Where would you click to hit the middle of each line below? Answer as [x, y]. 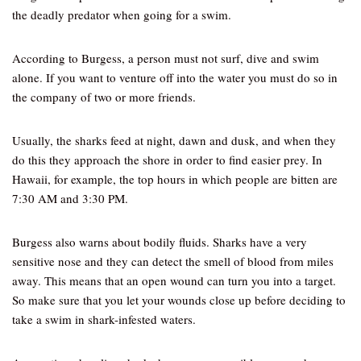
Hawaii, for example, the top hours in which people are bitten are [175, 179]
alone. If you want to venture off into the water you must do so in [175, 77]
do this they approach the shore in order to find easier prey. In [167, 160]
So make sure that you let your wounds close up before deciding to [179, 300]
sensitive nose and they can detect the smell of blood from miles [173, 261]
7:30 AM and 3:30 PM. [70, 198]
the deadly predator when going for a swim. [122, 15]
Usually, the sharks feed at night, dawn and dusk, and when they [174, 140]
